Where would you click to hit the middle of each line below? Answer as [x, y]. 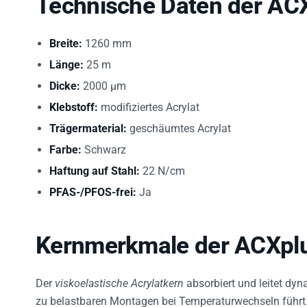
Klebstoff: [74, 99]
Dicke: [65, 78]
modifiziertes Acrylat [149, 99]
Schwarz [104, 142]
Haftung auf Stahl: [95, 163]
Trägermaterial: [88, 121]
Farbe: [65, 142]
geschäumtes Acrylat [179, 121]
